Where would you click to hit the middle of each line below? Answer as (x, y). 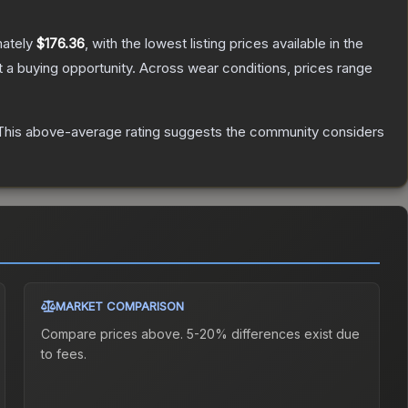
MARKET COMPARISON (120, 306)
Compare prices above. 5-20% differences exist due (201, 334)
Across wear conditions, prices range (256, 68)
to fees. (64, 354)
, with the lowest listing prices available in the (224, 44)
